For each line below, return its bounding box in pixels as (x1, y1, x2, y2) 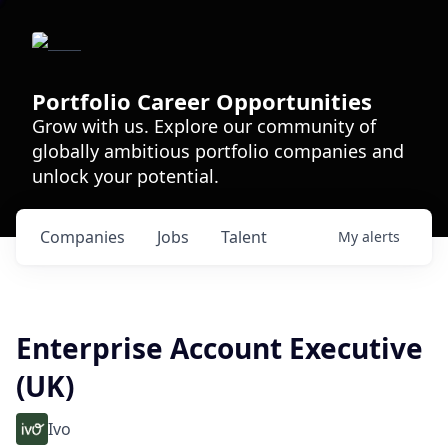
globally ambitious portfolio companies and (32, 139, 404, 163)
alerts (362, 227, 400, 246)
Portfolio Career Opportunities (32, 86, 372, 116)
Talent (221, 226, 267, 248)
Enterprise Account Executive (16, 329, 423, 367)
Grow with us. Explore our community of (32, 114, 376, 138)
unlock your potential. (32, 164, 219, 188)
